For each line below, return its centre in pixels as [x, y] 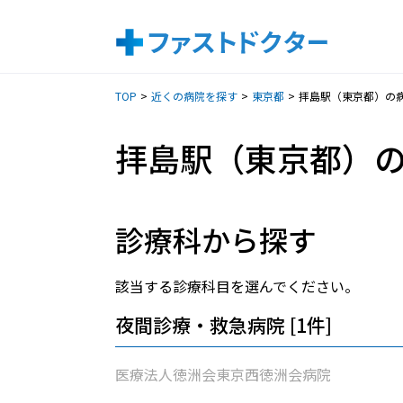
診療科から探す [216, 239]
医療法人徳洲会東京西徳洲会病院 [223, 374]
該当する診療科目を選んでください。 [237, 286]
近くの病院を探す [194, 96]
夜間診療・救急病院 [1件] [224, 325]
